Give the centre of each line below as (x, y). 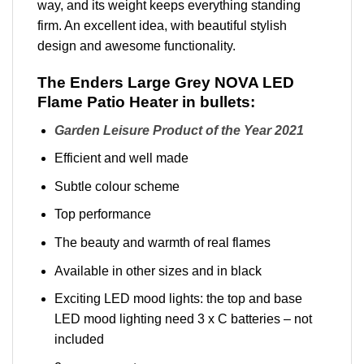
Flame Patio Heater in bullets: (146, 102)
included (79, 340)
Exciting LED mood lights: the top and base (178, 299)
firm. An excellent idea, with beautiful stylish (162, 26)
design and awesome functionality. (136, 46)
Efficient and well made (121, 158)
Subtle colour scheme (117, 186)
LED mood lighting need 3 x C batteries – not (183, 319)
